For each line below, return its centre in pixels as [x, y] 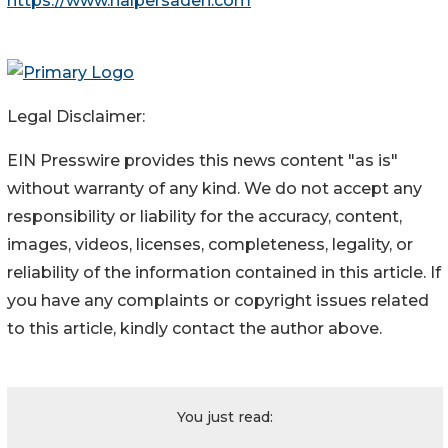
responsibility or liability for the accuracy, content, [204, 216]
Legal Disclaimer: [76, 116]
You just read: [225, 416]
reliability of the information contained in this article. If [224, 272]
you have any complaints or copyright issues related [218, 300]
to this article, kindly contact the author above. [194, 328]
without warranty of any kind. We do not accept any [214, 188]
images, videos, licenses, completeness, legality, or [210, 244]
